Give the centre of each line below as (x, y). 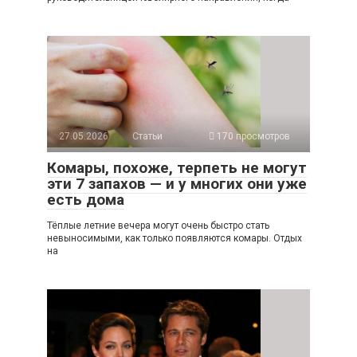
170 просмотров (252, 136)
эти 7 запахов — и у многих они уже (177, 183)
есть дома (86, 199)
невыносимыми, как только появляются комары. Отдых (175, 238)
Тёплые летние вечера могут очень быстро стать (158, 225)
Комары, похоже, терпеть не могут (177, 167)
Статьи (147, 136)
